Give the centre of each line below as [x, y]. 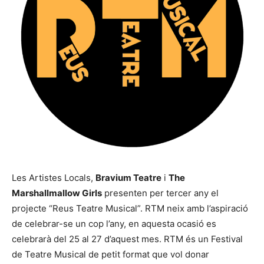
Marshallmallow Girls [57, 193]
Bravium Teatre [128, 178]
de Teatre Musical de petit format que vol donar [110, 255]
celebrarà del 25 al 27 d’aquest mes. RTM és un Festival [127, 239]
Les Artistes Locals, [54, 178]
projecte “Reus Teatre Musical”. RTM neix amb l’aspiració [130, 209]
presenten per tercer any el [160, 193]
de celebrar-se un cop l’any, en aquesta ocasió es [114, 224]
